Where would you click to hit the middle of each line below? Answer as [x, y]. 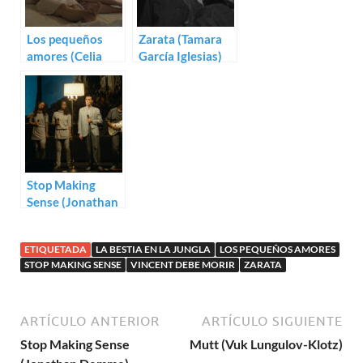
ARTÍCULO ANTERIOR [90, 321]
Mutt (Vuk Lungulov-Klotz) [266, 344]
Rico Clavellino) [70, 73]
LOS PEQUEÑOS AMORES [278, 250]
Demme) [50, 219]
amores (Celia [64, 56]
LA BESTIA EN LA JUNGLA [153, 250]
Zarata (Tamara [180, 39]
